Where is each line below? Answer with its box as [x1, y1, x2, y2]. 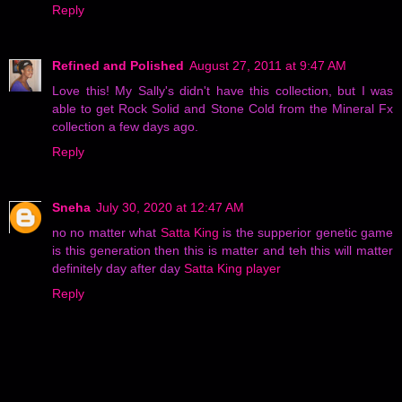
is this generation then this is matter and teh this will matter [52, 242, 393, 258]
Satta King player [184, 260, 281, 275]
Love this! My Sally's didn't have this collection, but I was [52, 83, 393, 98]
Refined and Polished [52, 57, 184, 73]
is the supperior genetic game [219, 224, 394, 240]
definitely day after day [52, 260, 184, 275]
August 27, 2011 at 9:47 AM [189, 57, 346, 73]
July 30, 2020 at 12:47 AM [96, 199, 244, 214]
